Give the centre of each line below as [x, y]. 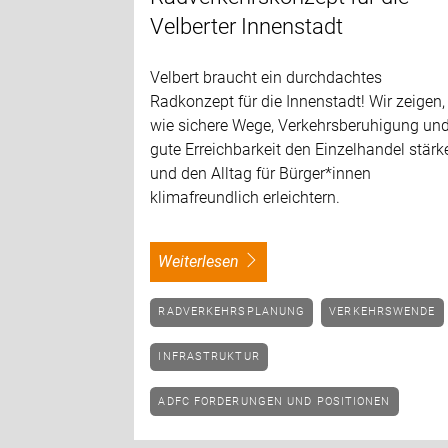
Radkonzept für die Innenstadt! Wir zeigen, [298, 101]
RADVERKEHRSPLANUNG [236, 312]
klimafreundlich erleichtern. [245, 197]
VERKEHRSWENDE [386, 312]
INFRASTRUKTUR [211, 356]
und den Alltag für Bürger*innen [261, 173]
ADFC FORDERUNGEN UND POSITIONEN [278, 401]
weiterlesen [206, 261]
